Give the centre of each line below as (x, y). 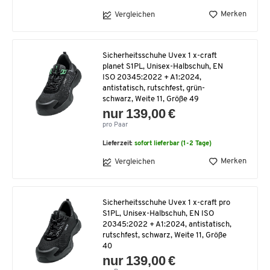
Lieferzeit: (119, 143)
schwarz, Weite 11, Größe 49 (151, 99)
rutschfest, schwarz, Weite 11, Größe (165, 235)
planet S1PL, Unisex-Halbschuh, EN (163, 66)
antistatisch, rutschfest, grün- (154, 88)
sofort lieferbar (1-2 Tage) (173, 143)
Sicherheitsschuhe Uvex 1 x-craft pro (166, 202)
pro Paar (115, 125)
